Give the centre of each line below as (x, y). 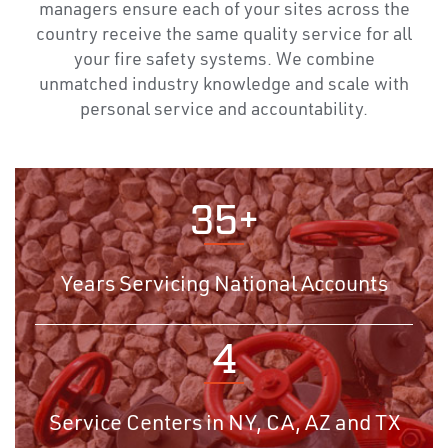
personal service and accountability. (224, 110)
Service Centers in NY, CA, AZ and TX (224, 424)
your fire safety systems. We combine (224, 60)
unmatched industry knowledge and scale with (224, 85)
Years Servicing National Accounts (224, 285)
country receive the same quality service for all (224, 35)
